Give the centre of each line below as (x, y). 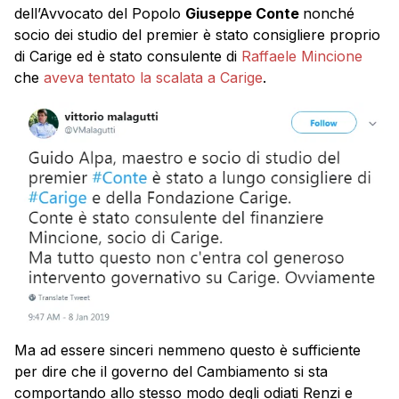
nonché (329, 13)
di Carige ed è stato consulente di (128, 56)
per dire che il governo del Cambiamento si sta (171, 371)
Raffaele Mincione (302, 56)
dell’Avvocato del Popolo (100, 13)
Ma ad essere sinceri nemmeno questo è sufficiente (187, 350)
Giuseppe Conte (244, 13)
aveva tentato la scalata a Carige (151, 77)
